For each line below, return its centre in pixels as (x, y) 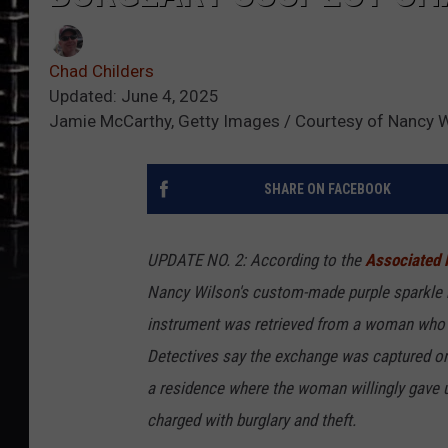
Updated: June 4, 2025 (134, 96)
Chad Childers (101, 71)
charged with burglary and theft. (251, 420)
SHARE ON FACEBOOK (327, 189)
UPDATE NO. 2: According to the (256, 260)
